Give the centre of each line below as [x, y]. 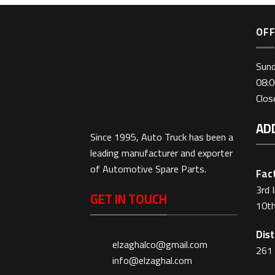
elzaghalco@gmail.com [160, 245]
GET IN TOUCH [129, 199]
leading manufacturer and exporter [161, 153]
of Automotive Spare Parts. [148, 169]
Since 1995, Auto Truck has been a [162, 137]
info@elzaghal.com [153, 261]
